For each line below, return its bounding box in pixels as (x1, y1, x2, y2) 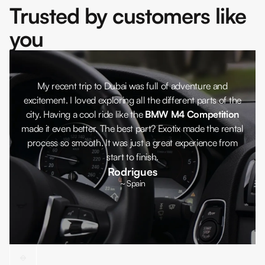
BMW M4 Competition (144, 108, 240, 121)
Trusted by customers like (9, 2, 246, 30)
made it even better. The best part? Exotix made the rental (21, 122, 244, 135)
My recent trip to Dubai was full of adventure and (37, 80, 228, 92)
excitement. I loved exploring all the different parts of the (24, 94, 241, 106)
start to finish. (106, 151, 159, 163)
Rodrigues (108, 165, 157, 179)
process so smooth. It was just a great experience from (27, 137, 238, 149)
